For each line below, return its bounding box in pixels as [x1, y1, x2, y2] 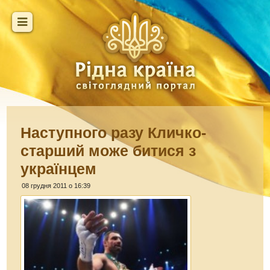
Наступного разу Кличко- [20, 124, 207, 141]
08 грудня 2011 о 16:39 [22, 182, 91, 189]
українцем [20, 160, 97, 177]
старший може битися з [20, 142, 196, 159]
